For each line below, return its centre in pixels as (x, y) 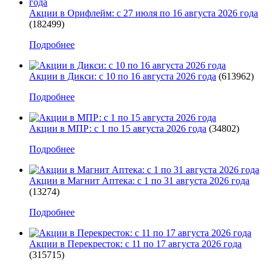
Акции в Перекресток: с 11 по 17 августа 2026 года (135, 243)
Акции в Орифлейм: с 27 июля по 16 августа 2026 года (144, 13)
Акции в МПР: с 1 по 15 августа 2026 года (118, 128)
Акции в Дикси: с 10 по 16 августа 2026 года (123, 76)
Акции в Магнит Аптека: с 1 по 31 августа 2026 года (139, 180)
